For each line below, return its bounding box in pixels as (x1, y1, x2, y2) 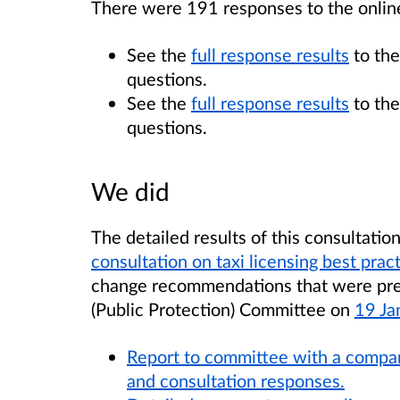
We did (91, 176, 170, 207)
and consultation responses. (127, 370, 345, 392)
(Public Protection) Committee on (91, 298, 354, 321)
